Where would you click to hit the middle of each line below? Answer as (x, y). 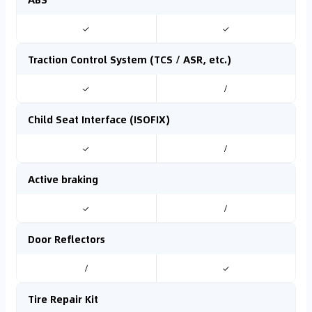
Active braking (63, 179)
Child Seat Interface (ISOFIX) (99, 119)
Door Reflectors (67, 239)
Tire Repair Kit (63, 299)
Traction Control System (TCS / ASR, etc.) (130, 59)
